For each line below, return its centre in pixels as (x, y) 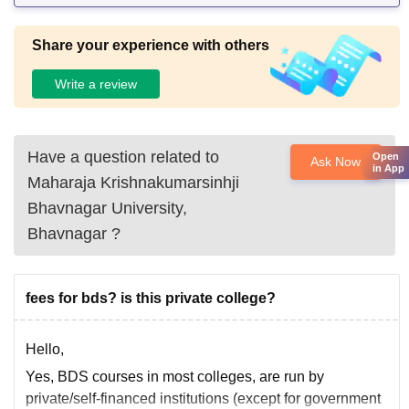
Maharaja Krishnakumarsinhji (133, 183)
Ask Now (336, 162)
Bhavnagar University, (107, 209)
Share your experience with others (151, 46)
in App (388, 168)
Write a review (96, 84)
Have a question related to (123, 157)
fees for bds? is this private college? (151, 299)
